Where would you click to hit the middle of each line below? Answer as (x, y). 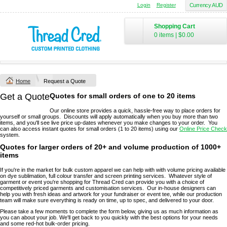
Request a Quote (65, 81)
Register (166, 5)
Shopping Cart (175, 26)
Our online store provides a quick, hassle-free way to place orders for (135, 110)
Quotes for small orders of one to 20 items (123, 96)
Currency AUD (206, 5)
